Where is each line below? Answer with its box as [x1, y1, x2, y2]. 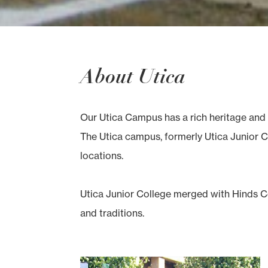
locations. [80, 150, 124, 162]
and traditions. [80, 207, 145, 220]
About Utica [80, 63, 186, 90]
